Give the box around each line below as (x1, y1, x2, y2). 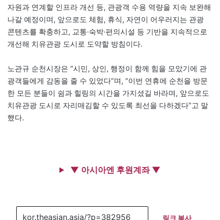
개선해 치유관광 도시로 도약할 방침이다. (7, 39, 142, 49)
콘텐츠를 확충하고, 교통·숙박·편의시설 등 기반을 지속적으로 (7, 27, 207, 36)
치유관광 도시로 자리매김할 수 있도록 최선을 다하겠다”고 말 (7, 100, 208, 110)
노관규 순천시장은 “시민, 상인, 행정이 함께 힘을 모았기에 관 (7, 63, 207, 73)
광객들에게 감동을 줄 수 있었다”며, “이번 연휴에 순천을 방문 (7, 76, 208, 85)
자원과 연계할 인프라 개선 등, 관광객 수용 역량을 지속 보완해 (7, 2, 211, 12)
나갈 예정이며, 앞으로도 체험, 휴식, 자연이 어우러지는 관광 (7, 14, 204, 24)
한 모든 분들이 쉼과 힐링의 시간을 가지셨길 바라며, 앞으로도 (7, 88, 209, 98)
